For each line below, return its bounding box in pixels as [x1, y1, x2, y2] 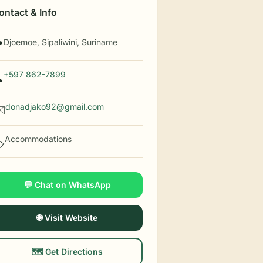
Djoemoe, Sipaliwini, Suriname [4, 37, 118, 47]
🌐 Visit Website [37, 213, 98, 222]
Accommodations [5, 134, 72, 144]
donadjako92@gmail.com [5, 102, 104, 112]
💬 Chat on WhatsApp [23, 180, 111, 190]
